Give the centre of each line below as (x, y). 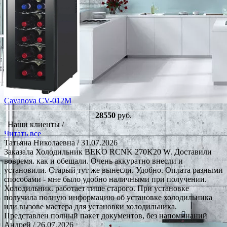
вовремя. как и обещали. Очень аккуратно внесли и (93, 161)
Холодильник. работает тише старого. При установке (97, 188)
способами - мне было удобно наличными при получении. (105, 179)
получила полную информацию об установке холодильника (108, 197)
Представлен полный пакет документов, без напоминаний (106, 215)
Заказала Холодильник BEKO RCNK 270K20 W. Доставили (108, 152)
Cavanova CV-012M (38, 100)
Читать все (23, 133)
